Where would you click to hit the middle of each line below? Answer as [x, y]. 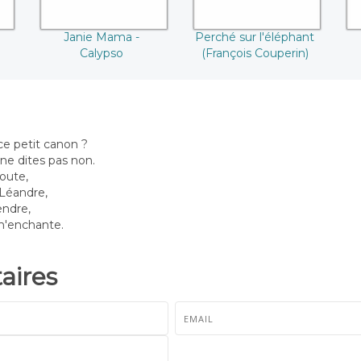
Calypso [102, 54]
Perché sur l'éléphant [255, 37]
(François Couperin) [255, 54]
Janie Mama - [102, 37]
